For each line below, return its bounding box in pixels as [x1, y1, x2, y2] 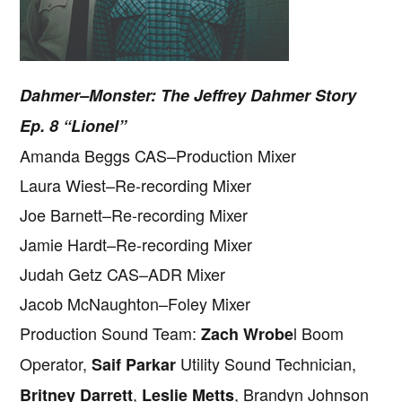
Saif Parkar [92, 353, 177, 377]
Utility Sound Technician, [176, 352, 357, 376]
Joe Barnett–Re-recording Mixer [20, 203, 249, 227]
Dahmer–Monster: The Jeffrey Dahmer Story [20, 83, 357, 108]
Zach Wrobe [201, 322, 294, 346]
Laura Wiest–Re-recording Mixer [20, 173, 252, 197]
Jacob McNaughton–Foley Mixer [20, 292, 251, 316]
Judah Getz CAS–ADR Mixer [20, 262, 226, 286]
